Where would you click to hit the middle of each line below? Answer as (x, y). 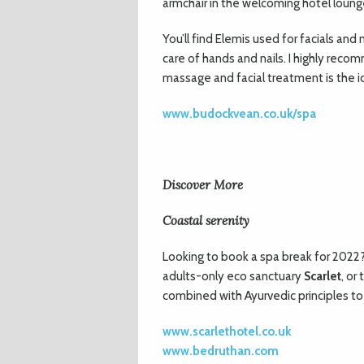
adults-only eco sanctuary (233, 276)
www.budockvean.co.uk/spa (239, 114)
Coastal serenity (206, 221)
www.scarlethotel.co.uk (228, 331)
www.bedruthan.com (221, 351)
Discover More (203, 185)
